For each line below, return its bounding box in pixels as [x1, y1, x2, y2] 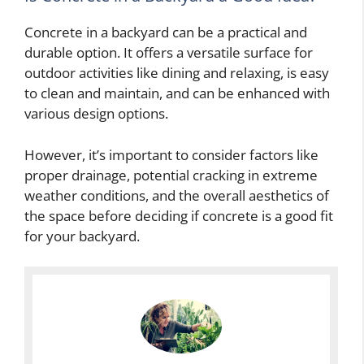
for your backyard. [24, 226, 140, 245]
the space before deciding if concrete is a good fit [24, 206, 333, 225]
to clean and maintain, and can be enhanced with [24, 84, 330, 103]
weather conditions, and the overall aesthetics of [24, 185, 329, 205]
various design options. [24, 104, 168, 123]
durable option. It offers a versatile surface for [24, 43, 313, 63]
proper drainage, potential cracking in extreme [24, 165, 318, 184]
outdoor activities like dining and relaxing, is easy [24, 63, 329, 83]
